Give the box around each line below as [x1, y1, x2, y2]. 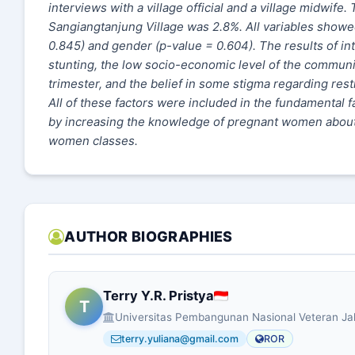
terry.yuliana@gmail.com [121, 333, 239, 345]
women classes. [48, 133, 138, 148]
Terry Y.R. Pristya [103, 288, 214, 303]
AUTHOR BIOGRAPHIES [64, 228, 233, 245]
